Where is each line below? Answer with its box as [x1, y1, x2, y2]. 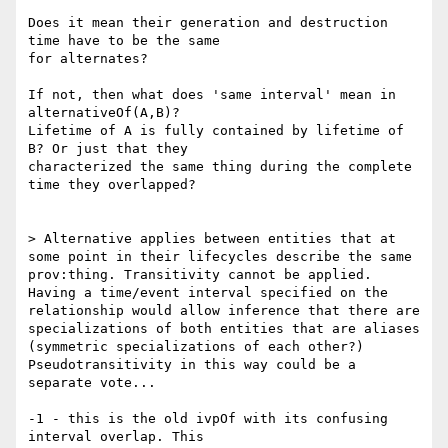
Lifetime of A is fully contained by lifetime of [28, 123, 404, 139]
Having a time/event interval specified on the [28, 285, 388, 301]
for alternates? [28, 51, 148, 67]
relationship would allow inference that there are [28, 303, 420, 319]
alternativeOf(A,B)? [28, 105, 180, 121]
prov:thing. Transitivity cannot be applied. [28, 267, 372, 283]
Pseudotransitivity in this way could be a [28, 357, 356, 373]
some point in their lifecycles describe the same [28, 249, 412, 265]
